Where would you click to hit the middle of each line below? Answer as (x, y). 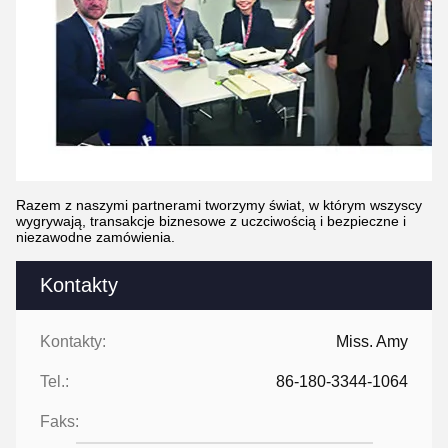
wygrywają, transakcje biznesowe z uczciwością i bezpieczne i (211, 221)
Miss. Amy (372, 341)
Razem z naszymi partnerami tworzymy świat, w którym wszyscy (219, 205)
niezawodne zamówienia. (95, 237)
